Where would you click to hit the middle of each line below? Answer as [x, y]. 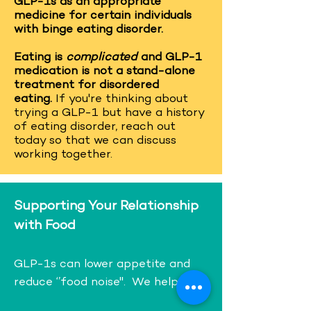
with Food [45, 226]
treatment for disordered [86, 85]
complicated [103, 58]
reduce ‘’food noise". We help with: [111, 283]
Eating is [40, 58]
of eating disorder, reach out [95, 127]
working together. [63, 155]
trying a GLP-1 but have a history [109, 113]
